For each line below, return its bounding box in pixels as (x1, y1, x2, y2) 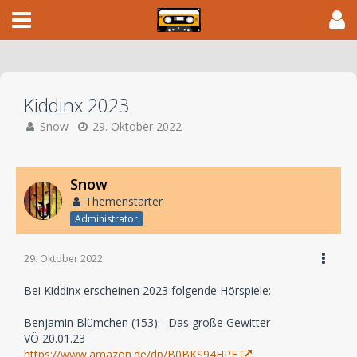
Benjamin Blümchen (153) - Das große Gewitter (24, 314, 270, 330)
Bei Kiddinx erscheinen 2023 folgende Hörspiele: (24, 282, 271, 298)
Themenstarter (85, 194, 163, 209)
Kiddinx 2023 (24, 92, 129, 118)
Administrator (75, 211, 138, 226)
